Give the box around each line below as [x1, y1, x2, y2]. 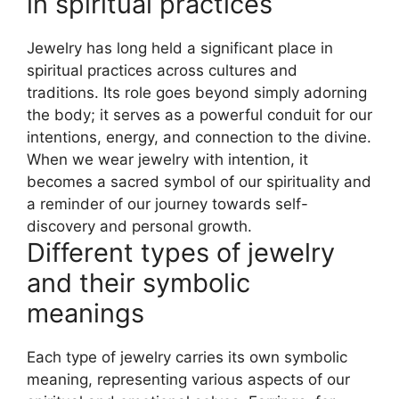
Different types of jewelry [27, 236, 335, 268]
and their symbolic [27, 266, 250, 298]
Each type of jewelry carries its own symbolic [27, 347, 347, 366]
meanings [27, 297, 144, 329]
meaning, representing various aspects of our [27, 370, 350, 388]
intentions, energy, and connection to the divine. [27, 127, 371, 146]
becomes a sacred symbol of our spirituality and [27, 172, 371, 191]
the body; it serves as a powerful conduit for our [27, 105, 372, 124]
